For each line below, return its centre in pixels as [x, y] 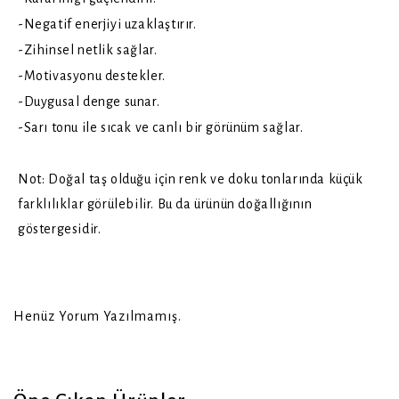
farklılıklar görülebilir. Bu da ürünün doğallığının [165, 204]
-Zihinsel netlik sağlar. [89, 50]
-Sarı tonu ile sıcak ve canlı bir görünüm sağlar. [161, 127]
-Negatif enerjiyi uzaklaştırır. [109, 24]
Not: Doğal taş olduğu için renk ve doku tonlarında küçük [191, 179]
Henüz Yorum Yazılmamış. [98, 316]
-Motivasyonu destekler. [94, 76]
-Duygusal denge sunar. [90, 102]
